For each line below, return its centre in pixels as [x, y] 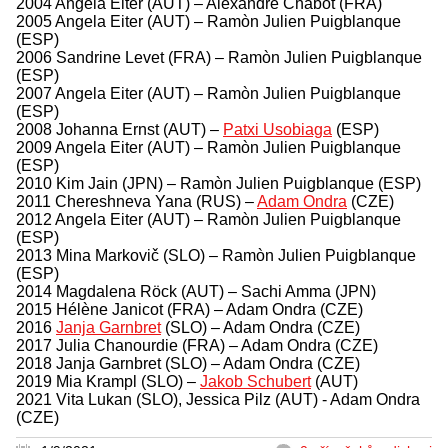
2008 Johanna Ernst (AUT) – [119, 129]
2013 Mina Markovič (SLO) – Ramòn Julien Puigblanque [216, 255]
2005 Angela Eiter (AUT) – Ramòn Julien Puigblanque [208, 21]
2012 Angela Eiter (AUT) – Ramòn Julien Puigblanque [208, 219]
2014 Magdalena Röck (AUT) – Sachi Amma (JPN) [196, 291]
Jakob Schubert [255, 381]
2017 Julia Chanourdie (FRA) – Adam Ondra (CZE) [197, 345]
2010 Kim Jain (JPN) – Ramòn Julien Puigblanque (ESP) [218, 183]
